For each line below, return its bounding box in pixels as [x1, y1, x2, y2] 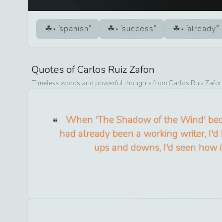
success [122, 23, 154, 35]
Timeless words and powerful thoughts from [32, 78, 168, 88]
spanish [59, 23, 89, 35]
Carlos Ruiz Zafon [77, 62, 155, 76]
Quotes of [32, 62, 77, 76]
